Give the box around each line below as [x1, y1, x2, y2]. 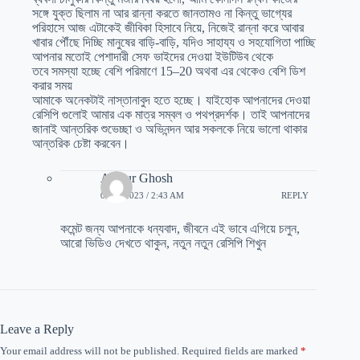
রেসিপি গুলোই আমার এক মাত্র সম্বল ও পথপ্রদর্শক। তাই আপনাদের [32, 107, 309, 121]
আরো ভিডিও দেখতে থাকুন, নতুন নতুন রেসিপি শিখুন [60, 235, 266, 250]
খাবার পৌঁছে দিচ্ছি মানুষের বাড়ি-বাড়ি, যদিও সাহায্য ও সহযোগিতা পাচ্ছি [32, 35, 316, 49]
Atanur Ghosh [100, 170, 173, 185]
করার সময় [32, 78, 72, 92]
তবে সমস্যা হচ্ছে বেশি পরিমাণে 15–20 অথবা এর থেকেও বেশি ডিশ [32, 63, 305, 78]
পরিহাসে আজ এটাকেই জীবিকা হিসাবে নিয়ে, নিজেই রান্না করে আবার [32, 20, 304, 35]
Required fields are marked [182, 344, 301, 357]
